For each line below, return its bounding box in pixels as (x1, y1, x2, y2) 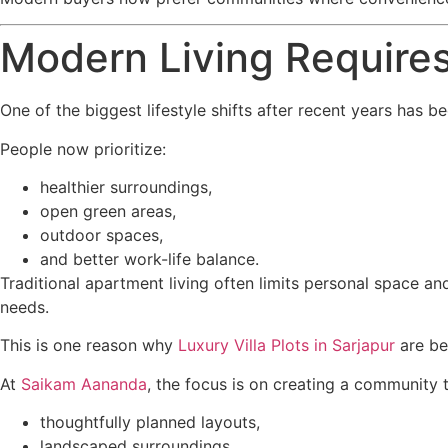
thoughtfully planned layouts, (40, 412, 260, 433)
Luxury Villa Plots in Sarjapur (178, 335, 395, 356)
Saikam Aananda (21, 373, 147, 394)
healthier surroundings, (40, 177, 212, 198)
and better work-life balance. (40, 249, 259, 270)
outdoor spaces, (40, 225, 163, 246)
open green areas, (40, 201, 176, 222)
